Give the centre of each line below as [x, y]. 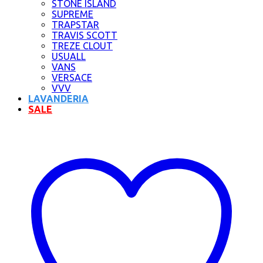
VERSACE [72, 77]
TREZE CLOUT [82, 46]
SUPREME [73, 14]
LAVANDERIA [58, 99]
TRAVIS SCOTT [85, 35]
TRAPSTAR [75, 25]
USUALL [69, 56]
